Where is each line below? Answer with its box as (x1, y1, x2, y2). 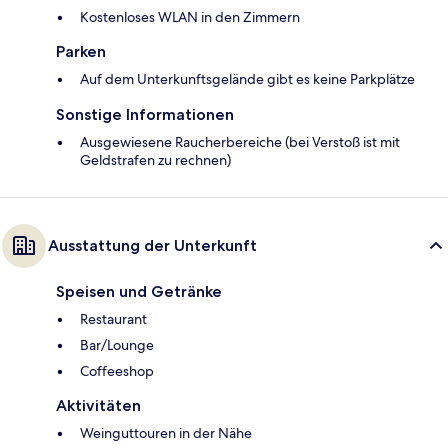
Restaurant (80, 310, 147, 329)
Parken (56, 42, 106, 62)
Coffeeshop (80, 362, 154, 381)
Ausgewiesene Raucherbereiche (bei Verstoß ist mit (80, 133, 400, 152)
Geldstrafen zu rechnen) (80, 151, 231, 170)
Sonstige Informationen (56, 105, 234, 125)
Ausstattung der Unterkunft (48, 236, 257, 256)
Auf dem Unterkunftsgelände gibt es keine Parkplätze (80, 70, 415, 89)
